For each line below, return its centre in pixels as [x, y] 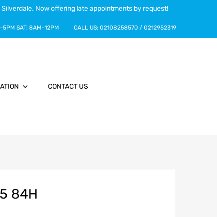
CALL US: [87, 28]
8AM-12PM [44, 28]
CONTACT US [68, 86]
